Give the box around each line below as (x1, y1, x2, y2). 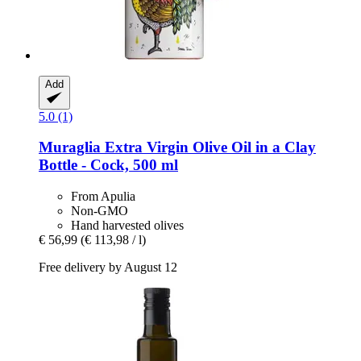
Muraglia (39, 139, 101, 156)
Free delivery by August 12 (39, 260, 177, 275)
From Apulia (71, 189, 135, 204)
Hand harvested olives (71, 218, 184, 233)
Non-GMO (71, 204, 128, 218)
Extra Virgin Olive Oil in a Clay (101, 139, 316, 156)
